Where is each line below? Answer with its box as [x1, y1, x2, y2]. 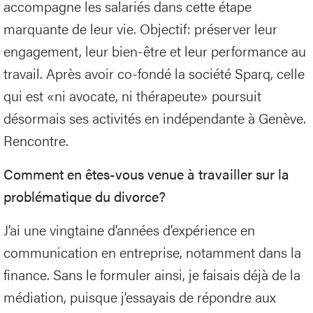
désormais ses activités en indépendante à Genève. [3, 108, 306, 129]
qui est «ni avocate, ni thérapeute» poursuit [3, 85, 261, 106]
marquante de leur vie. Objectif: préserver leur [3, 18, 277, 39]
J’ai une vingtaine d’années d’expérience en [3, 219, 255, 240]
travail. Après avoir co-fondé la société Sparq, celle [3, 63, 305, 84]
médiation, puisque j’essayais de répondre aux [3, 286, 276, 307]
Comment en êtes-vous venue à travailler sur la [3, 163, 289, 184]
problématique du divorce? [3, 186, 166, 207]
